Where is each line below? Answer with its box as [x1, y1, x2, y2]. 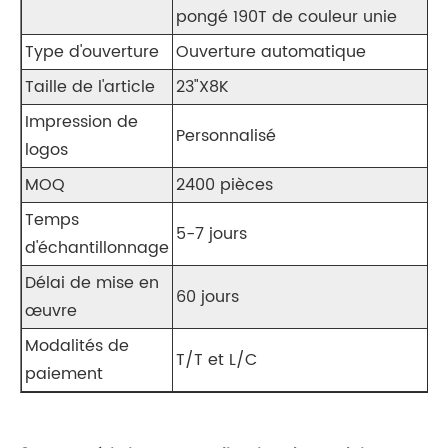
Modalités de [25, 333, 129, 360]
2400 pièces [176, 172, 273, 199]
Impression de [25, 109, 138, 136]
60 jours [176, 284, 239, 311]
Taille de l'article [25, 74, 155, 101]
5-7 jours [176, 221, 247, 248]
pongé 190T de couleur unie [176, 4, 397, 31]
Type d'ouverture [25, 39, 159, 66]
